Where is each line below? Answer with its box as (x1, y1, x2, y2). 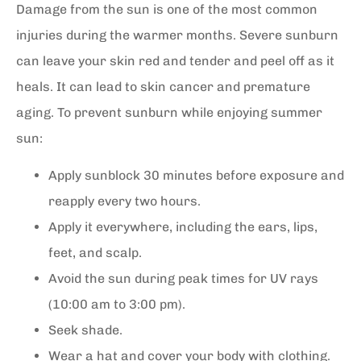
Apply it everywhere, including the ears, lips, (48, 219, 317, 235)
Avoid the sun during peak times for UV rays (48, 271, 318, 287)
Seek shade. (48, 322, 122, 338)
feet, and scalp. (48, 245, 142, 261)
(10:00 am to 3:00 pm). (48, 297, 185, 313)
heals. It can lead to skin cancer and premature (16, 78, 310, 94)
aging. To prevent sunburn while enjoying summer (16, 104, 322, 120)
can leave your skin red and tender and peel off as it (16, 52, 334, 68)
